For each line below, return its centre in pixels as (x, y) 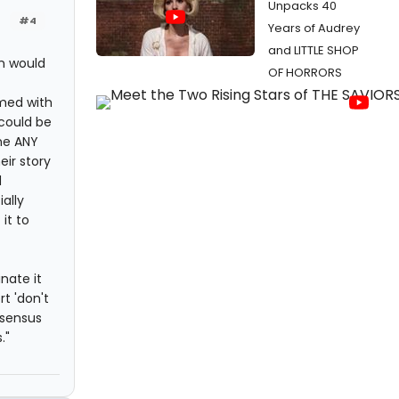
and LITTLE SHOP (313, 50)
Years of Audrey (314, 28)
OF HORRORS (305, 73)
